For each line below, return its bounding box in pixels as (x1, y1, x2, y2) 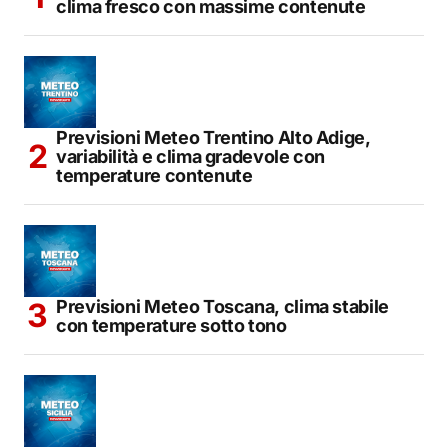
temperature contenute (56, 164, 253, 186)
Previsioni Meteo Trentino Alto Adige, (56, 126, 371, 148)
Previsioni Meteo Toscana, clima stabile (56, 295, 389, 317)
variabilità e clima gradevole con (56, 145, 326, 167)
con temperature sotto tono (56, 314, 287, 336)
